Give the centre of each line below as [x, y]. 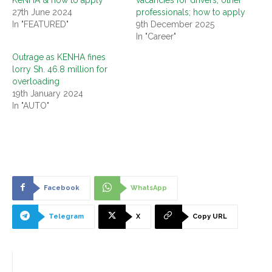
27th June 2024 [42, 12]
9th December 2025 [175, 24]
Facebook [62, 188]
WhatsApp [149, 188]
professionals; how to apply [191, 12]
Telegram [66, 216]
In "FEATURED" [40, 24]
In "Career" [156, 36]
